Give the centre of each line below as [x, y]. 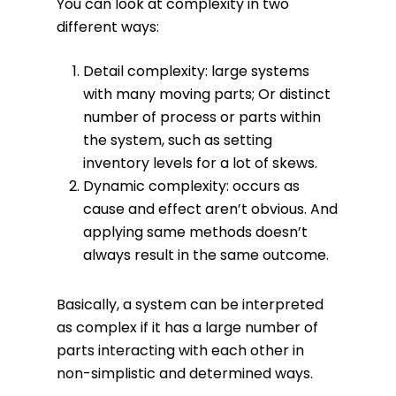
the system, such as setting [178, 140]
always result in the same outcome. [206, 255]
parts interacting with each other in [180, 350]
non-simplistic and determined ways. [185, 373]
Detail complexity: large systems [196, 71]
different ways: [108, 27]
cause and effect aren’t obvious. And [210, 209]
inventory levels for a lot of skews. [200, 163]
